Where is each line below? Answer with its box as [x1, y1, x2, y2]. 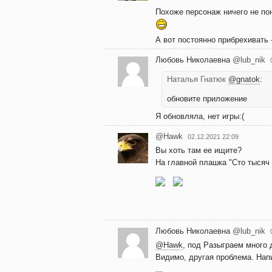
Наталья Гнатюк [167, 74, 228, 84]
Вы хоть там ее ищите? [155, 145, 242, 155]
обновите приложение [167, 93, 247, 103]
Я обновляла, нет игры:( [155, 111, 244, 121]
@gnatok [228, 74, 260, 84]
